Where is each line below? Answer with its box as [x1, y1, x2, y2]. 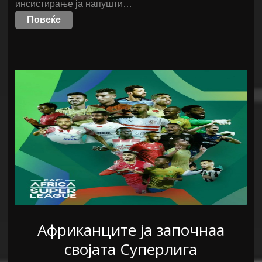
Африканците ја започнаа [37, 219, 225, 240]
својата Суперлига [64, 239, 198, 260]
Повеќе [27, 15, 61, 25]
